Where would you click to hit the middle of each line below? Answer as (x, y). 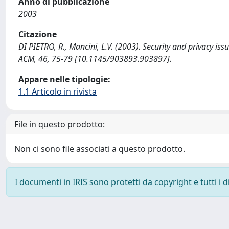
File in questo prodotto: (60, 124)
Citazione (38, 34)
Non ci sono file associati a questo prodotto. (100, 149)
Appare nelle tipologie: (64, 79)
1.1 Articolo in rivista (58, 91)
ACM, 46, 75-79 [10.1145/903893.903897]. (95, 59)
